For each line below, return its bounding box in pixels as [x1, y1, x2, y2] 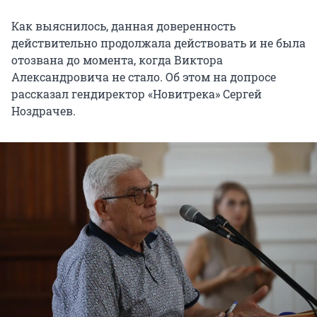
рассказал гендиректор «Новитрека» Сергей [11, 86, 262, 101]
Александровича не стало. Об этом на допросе [11, 69, 276, 84]
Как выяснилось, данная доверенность [11, 18, 236, 33]
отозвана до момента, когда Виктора [11, 52, 223, 67]
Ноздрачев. [11, 103, 76, 118]
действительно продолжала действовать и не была [11, 35, 306, 50]
